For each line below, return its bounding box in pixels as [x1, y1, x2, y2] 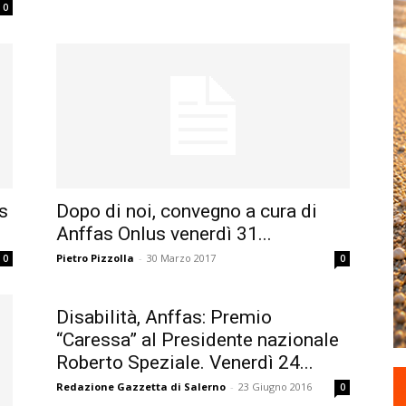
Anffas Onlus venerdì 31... [56, 223, 272, 245]
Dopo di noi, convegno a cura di [56, 200, 317, 222]
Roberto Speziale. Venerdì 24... [56, 352, 314, 373]
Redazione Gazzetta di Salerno [56, 380, 226, 393]
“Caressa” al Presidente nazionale [56, 329, 339, 351]
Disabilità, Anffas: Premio [56, 306, 272, 328]
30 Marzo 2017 [147, 251, 216, 265]
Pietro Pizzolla [56, 251, 134, 265]
